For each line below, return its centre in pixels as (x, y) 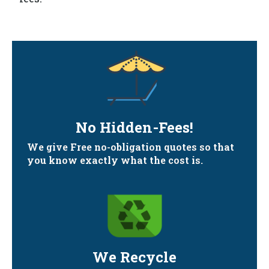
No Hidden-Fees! (134, 127)
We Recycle (134, 257)
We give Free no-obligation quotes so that (131, 147)
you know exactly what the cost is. (115, 160)
